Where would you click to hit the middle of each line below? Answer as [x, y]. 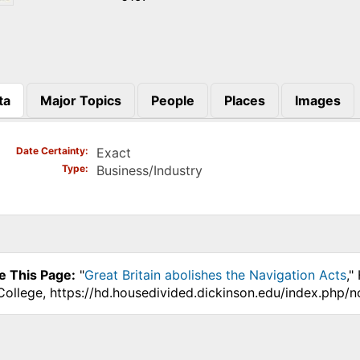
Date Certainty [50, 151]
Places [244, 100]
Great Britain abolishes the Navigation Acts [215, 275]
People [172, 100]
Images [317, 100]
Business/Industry [149, 171]
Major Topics [80, 100]
